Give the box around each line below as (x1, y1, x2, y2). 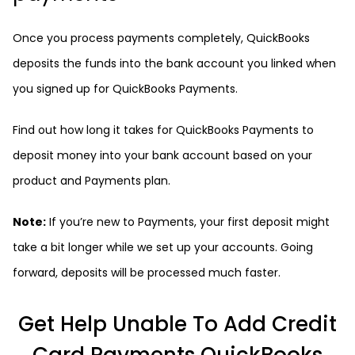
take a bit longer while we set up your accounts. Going (13, 239, 313, 255)
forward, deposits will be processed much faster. (13, 265, 281, 281)
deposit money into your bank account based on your (13, 147, 312, 163)
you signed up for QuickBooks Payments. (13, 81, 238, 97)
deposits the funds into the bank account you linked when (13, 55, 336, 71)
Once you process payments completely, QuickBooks (13, 30, 310, 46)
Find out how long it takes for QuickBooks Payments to (13, 122, 314, 138)
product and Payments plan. (13, 173, 170, 189)
